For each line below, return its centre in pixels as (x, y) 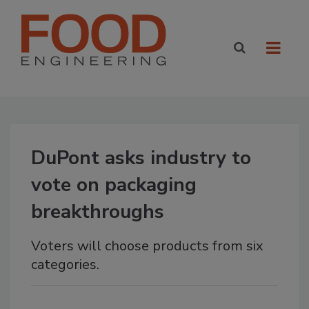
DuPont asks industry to (141, 158)
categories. (65, 265)
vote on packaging (114, 185)
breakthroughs (98, 212)
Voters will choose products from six (147, 246)
